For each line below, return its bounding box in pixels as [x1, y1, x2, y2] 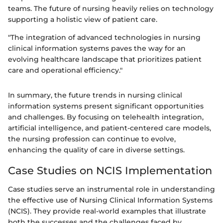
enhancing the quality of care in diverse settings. [8, 145, 185, 154]
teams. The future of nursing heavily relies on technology [8, 3, 214, 13]
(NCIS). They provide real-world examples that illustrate [8, 207, 206, 216]
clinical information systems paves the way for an [8, 43, 186, 53]
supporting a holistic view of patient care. [8, 14, 157, 24]
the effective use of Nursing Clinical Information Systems [8, 196, 213, 205]
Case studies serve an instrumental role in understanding [8, 185, 215, 194]
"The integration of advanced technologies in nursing [8, 32, 201, 42]
